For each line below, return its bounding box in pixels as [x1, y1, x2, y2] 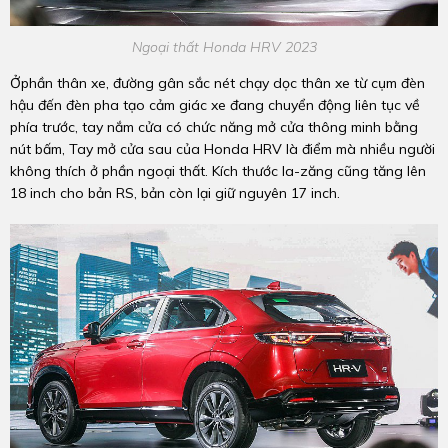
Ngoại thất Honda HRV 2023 [131, 37, 317, 56]
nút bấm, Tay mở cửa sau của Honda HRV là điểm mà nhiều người [10, 139, 435, 158]
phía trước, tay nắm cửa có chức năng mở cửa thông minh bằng [10, 117, 418, 136]
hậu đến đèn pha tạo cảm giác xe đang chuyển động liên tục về [10, 95, 420, 114]
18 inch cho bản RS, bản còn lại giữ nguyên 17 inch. [10, 183, 340, 202]
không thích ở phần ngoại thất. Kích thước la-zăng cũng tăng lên [10, 161, 426, 180]
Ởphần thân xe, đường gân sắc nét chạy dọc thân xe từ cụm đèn [10, 73, 425, 92]
